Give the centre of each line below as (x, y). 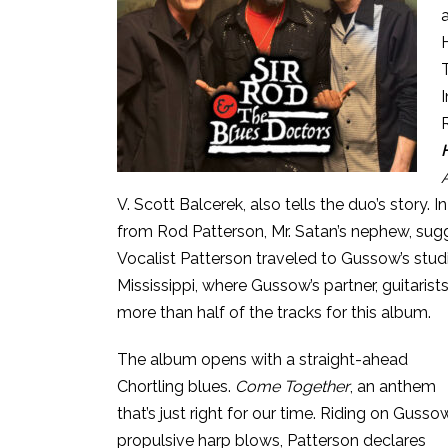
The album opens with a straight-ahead (262, 359)
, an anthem (393, 386)
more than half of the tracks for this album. (274, 312)
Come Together (292, 386)
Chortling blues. (176, 386)
